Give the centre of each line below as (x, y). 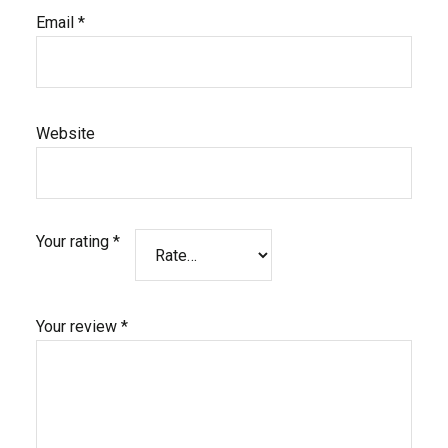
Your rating (74, 241)
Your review (78, 326)
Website (65, 133)
